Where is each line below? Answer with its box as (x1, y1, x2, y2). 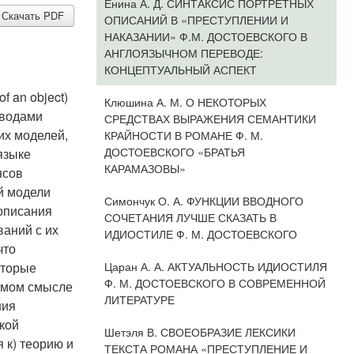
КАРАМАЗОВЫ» (104, 160, 186, 176)
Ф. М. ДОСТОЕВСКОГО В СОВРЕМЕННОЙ (104, 274, 326, 291)
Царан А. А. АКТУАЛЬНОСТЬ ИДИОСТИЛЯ (104, 258, 327, 274)
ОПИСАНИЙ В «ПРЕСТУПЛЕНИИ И (104, 11, 288, 28)
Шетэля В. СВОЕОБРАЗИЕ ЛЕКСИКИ (104, 323, 296, 340)
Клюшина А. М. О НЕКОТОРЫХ (104, 93, 266, 110)
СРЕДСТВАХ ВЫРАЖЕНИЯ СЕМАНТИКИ (104, 110, 316, 126)
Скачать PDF (2, 8, 65, 23)
